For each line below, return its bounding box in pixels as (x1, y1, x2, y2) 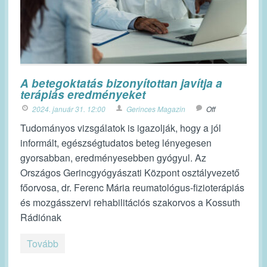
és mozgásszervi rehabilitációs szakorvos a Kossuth (20, 195, 240, 209)
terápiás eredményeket (20, 86, 145, 103)
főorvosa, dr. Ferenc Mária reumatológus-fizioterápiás (20, 181, 244, 194)
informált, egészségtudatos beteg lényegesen (20, 136, 212, 150)
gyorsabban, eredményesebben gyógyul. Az (20, 151, 206, 164)
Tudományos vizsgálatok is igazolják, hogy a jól (20, 121, 221, 135)
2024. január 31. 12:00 (32, 104, 105, 114)
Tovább (27, 237, 58, 250)
